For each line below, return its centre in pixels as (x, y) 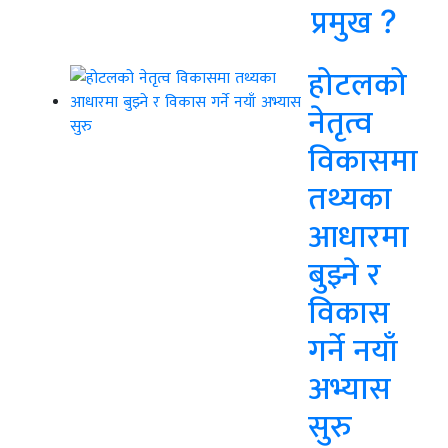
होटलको (357, 84)
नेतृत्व (340, 122)
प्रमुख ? (354, 22)
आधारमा (358, 236)
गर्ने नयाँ (353, 350)
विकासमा (363, 160)
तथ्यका (350, 198)
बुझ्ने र (344, 274)
